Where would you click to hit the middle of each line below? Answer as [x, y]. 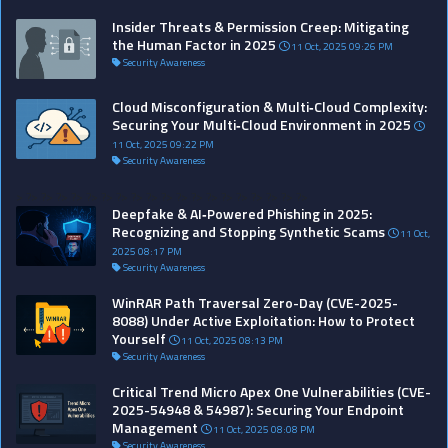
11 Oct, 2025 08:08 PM [263, 429]
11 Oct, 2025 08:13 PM [231, 340]
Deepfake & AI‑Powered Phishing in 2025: [242, 213]
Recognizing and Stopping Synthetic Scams [248, 231]
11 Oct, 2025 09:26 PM [341, 46]
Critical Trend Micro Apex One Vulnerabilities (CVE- [271, 391]
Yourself [139, 338]
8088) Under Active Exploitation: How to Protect [263, 320]
